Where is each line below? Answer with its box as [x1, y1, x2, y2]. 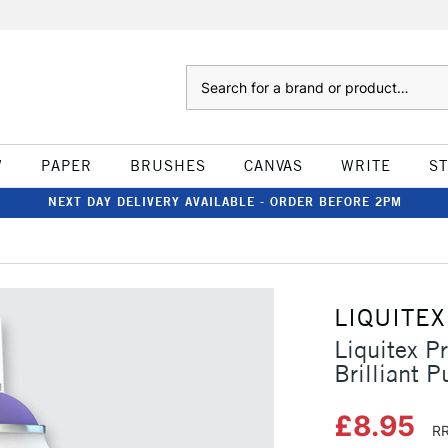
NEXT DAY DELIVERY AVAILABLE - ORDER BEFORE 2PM [48, 194, 402, 209]
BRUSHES [129, 156, 206, 175]
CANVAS [243, 156, 303, 175]
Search [185, 67, 226, 83]
